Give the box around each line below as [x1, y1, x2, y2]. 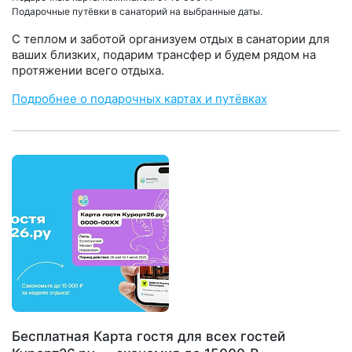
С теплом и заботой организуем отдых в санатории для [12, 31, 329, 46]
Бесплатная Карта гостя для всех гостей [12, 328, 285, 344]
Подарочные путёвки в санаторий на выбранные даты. [12, 5, 262, 17]
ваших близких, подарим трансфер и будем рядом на [12, 47, 316, 62]
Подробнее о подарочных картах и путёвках [12, 91, 267, 106]
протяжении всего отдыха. [12, 63, 164, 78]
